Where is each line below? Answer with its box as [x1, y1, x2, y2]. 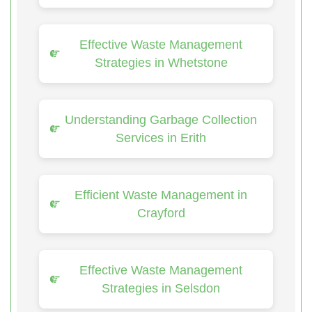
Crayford [136, 205, 185, 220]
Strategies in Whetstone [94, 55, 228, 70]
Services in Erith [116, 130, 206, 145]
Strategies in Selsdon [102, 281, 220, 295]
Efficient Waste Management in [75, 187, 247, 202]
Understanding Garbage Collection [65, 112, 257, 127]
